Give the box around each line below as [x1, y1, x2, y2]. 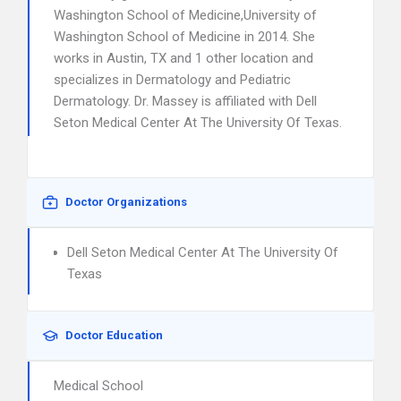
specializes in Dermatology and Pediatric [54, 72, 291, 88]
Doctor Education [65, 328, 163, 342]
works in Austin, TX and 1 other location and [54, 50, 313, 66]
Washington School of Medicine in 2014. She [54, 29, 315, 45]
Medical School [54, 378, 143, 394]
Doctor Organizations [65, 195, 187, 209]
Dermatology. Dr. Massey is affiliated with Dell [54, 93, 317, 109]
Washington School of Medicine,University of [54, 7, 317, 23]
